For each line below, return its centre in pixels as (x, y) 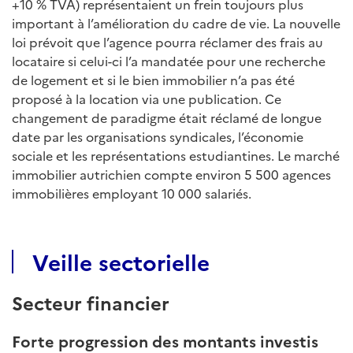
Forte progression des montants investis (165, 340)
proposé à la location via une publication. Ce (147, 98)
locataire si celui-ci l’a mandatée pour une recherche (169, 60)
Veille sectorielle (121, 261)
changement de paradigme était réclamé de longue (167, 117)
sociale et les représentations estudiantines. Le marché (176, 155)
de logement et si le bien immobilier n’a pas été (153, 79)
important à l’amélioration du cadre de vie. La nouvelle (176, 22)
